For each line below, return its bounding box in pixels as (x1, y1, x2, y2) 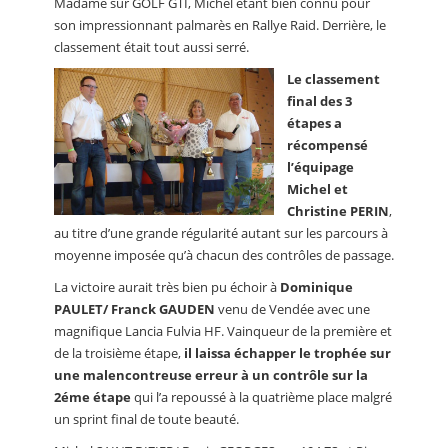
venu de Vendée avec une (215, 300, 370, 319)
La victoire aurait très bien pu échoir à (54, 278, 280, 297)
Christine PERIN (287, 202, 389, 221)
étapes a (287, 114, 342, 133)
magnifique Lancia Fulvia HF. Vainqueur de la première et (54, 322, 392, 341)
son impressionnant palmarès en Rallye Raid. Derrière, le (54, 16, 386, 35)
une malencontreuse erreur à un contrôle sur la (54, 366, 368, 385)
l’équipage (287, 158, 354, 177)
